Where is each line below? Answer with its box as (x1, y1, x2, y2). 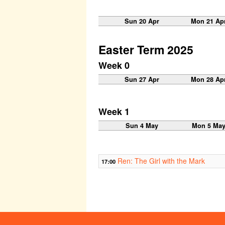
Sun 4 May (126, 121, 159, 131)
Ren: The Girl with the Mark (118, 156, 205, 166)
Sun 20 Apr (125, 16, 160, 26)
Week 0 (98, 59, 130, 72)
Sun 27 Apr (125, 75, 160, 84)
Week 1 (98, 105, 130, 119)
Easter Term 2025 (98, 41, 193, 58)
